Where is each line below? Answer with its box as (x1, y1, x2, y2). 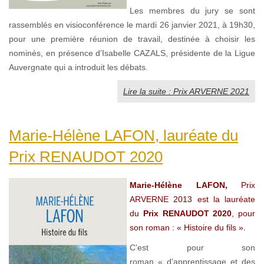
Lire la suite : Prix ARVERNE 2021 (123, 86, 249, 96)
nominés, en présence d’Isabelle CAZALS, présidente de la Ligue (9, 48, 255, 58)
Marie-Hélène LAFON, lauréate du (9, 126, 238, 144)
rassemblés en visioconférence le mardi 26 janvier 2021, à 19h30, (9, 19, 255, 29)
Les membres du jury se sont (130, 5, 255, 15)
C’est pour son (130, 242, 255, 252)
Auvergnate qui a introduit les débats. (9, 62, 148, 72)
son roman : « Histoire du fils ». (130, 222, 246, 232)
